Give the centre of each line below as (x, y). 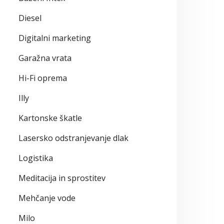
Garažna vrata (45, 58)
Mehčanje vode (47, 198)
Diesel (30, 18)
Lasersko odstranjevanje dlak (73, 138)
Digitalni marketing (55, 38)
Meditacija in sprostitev (62, 178)
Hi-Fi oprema (43, 78)
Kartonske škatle (50, 118)
